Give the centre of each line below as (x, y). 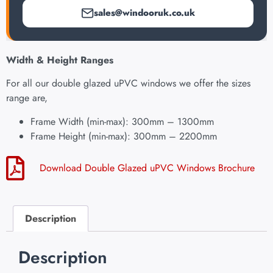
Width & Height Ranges (60, 60)
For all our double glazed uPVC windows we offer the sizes (128, 83)
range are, (27, 98)
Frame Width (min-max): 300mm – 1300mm (122, 121)
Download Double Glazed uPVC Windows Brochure (147, 168)
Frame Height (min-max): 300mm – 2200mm (124, 136)
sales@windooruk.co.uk (144, 13)
